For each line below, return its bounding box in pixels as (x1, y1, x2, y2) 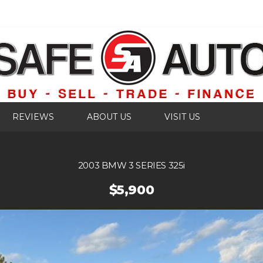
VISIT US (164, 112, 200, 122)
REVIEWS (12, 112, 54, 122)
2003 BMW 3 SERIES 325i (77, 160, 186, 171)
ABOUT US (87, 112, 131, 122)
